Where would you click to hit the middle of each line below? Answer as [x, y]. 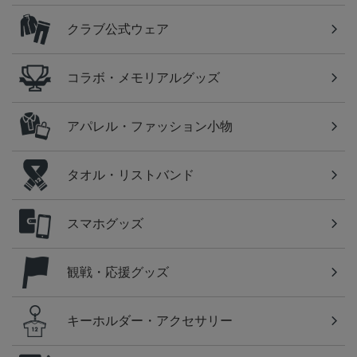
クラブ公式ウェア [118, 29]
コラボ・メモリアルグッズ [143, 78]
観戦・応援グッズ [118, 273]
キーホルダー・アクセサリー [150, 321]
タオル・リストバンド [131, 175]
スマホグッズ [105, 224]
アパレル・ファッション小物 [150, 127]
